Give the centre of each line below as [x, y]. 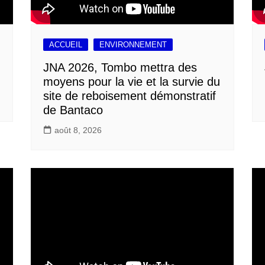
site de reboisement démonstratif [130, 96]
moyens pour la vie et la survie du [132, 81]
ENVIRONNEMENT [133, 44]
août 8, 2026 [78, 130]
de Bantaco [73, 110]
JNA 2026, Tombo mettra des [120, 67]
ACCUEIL [66, 44]
